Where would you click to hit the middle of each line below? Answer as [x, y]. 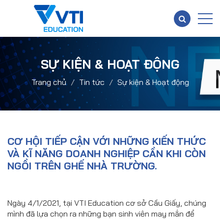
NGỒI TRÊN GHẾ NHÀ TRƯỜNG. [82, 166]
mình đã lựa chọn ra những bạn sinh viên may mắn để [101, 214]
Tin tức [92, 82]
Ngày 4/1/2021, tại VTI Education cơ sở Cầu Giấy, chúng [107, 203]
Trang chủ [49, 82]
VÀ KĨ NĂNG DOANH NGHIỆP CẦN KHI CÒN [107, 154]
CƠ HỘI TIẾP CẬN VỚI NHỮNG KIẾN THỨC [107, 141]
